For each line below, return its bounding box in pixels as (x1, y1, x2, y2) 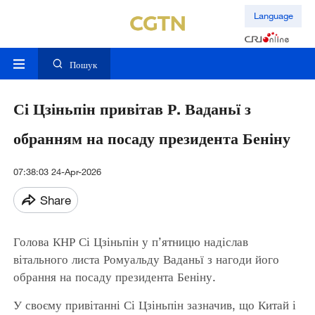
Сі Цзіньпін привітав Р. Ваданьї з (13, 99, 251, 119)
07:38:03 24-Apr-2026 (13, 166, 101, 178)
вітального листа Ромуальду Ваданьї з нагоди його (13, 252, 279, 267)
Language (253, 10, 293, 22)
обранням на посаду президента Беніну (13, 129, 290, 148)
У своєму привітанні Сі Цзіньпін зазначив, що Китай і (13, 297, 296, 313)
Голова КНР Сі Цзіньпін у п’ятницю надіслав (13, 234, 248, 250)
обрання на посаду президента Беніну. (13, 269, 216, 285)
